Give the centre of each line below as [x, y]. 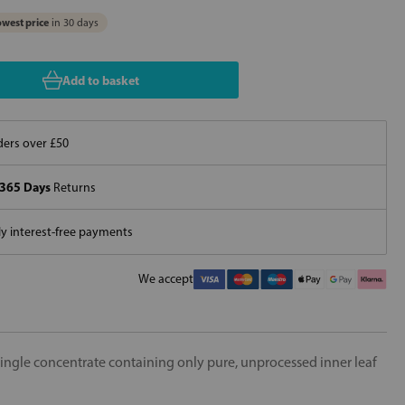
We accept [166, 279]
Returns [73, 187]
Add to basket [100, 80]
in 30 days [74, 23]
